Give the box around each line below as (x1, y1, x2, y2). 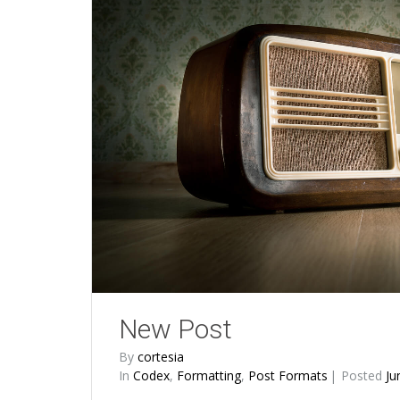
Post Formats (248, 366, 328, 384)
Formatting (177, 366, 241, 384)
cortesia (137, 347, 184, 365)
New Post (119, 312, 232, 345)
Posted (341, 366, 386, 384)
